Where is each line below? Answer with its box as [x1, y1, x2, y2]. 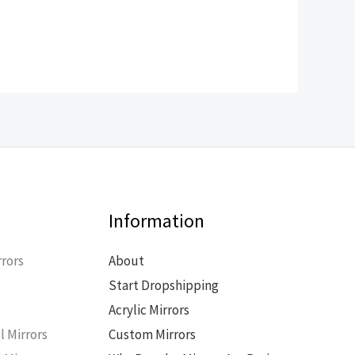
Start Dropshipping [108, 277, 219, 295]
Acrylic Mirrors [108, 301, 189, 319]
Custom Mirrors [108, 326, 196, 344]
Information [108, 208, 204, 234]
